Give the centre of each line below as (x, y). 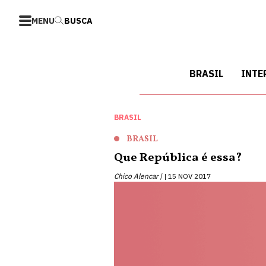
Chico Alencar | (138, 176)
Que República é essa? (178, 158)
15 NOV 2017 (189, 176)
